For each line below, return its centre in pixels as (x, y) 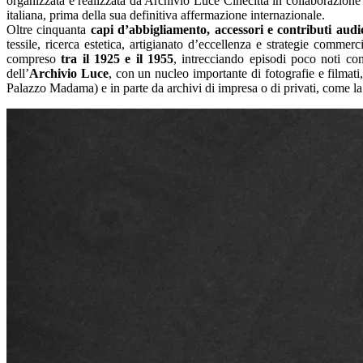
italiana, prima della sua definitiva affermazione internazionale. (166, 15)
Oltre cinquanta (49, 29)
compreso (34, 58)
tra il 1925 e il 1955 (117, 58)
